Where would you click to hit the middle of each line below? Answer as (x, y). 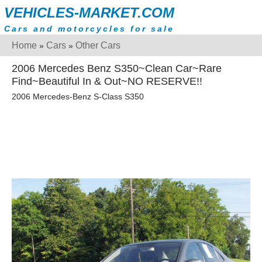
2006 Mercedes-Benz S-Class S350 (78, 97)
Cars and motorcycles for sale (89, 29)
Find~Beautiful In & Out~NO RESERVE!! (107, 81)
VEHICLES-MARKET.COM (89, 13)
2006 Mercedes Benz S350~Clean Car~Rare (117, 68)
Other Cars (98, 45)
